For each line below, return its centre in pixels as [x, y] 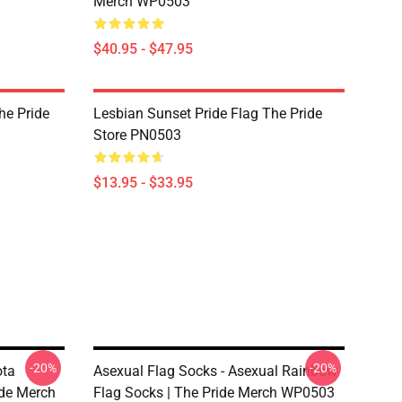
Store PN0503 [137, 135]
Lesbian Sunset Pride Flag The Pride [208, 114]
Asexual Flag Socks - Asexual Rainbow [215, 371]
